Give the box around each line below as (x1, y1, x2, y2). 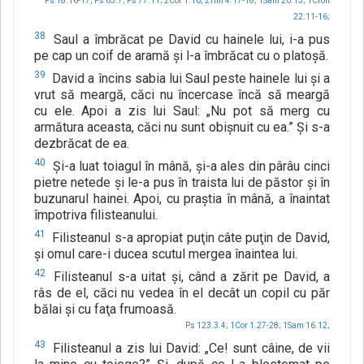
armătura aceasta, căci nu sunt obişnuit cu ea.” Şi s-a (34, 119, 330, 136)
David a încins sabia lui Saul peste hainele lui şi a (49, 71, 330, 87)
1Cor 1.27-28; (230, 321, 281, 331)
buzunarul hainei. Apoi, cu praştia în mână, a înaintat (34, 191, 330, 207)
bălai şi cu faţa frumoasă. (34, 301, 176, 318)
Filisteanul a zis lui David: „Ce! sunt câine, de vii (49, 340, 330, 357)
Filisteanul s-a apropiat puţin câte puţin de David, (49, 230, 330, 246)
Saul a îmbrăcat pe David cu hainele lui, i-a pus (49, 32, 330, 48)
